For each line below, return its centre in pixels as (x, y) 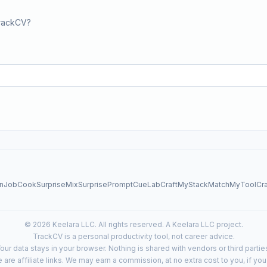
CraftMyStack (184, 184)
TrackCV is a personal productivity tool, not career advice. (133, 236)
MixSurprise (86, 184)
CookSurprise (41, 184)
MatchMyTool (232, 184)
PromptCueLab (134, 184)
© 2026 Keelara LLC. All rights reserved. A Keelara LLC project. (133, 224)
